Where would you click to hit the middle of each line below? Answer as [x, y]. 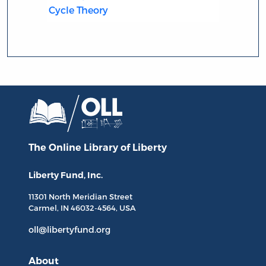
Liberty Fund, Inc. [66, 175]
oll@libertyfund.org [69, 230]
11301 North [50, 197]
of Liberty [144, 148]
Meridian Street [102, 197]
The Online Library [75, 148]
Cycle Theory [78, 9]
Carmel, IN [50, 208]
